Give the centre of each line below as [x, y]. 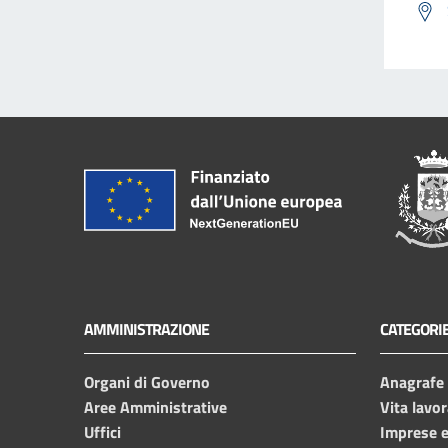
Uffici [102, 431]
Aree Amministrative [155, 406]
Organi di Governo [147, 381]
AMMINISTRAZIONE [146, 328]
